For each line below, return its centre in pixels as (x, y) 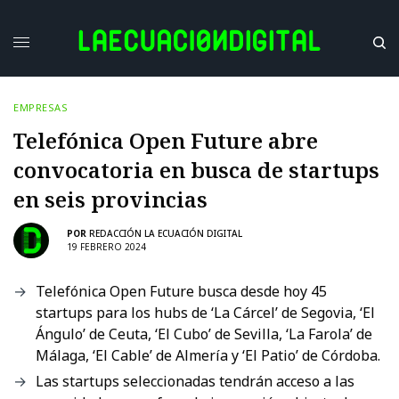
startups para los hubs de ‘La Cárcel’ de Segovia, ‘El (205, 312)
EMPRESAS (41, 107)
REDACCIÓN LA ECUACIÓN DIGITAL (166, 234)
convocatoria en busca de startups (196, 169)
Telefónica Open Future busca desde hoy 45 (181, 291)
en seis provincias (110, 199)
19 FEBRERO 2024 (106, 247)
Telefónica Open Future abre (166, 140)
